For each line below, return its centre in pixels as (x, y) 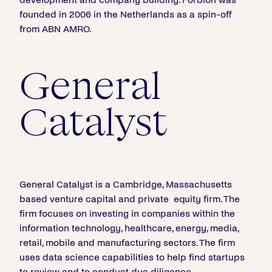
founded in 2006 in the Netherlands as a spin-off (126, 14)
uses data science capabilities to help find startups (132, 257)
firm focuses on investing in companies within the (127, 213)
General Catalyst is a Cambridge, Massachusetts (126, 184)
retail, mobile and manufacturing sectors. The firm (127, 243)
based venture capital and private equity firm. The (130, 199)
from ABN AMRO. (56, 29)
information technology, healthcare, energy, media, (129, 228)
